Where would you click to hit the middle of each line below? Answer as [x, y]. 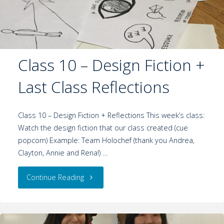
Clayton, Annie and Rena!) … [62, 153]
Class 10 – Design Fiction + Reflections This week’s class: [111, 115]
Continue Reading [55, 177]
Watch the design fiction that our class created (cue [103, 128]
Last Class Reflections [93, 87]
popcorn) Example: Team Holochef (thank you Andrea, [106, 140]
